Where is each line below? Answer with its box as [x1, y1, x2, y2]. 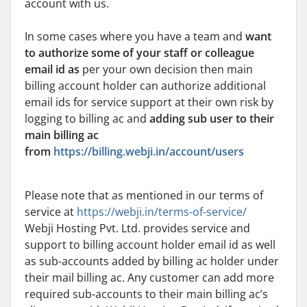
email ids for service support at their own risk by [25, 95, 273, 110]
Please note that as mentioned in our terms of [25, 188, 263, 203]
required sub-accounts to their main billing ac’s [25, 286, 268, 302]
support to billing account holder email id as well [25, 237, 275, 252]
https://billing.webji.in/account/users [53, 144, 244, 159]
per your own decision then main [79, 62, 253, 77]
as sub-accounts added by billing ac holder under [25, 254, 279, 269]
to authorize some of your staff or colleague [25, 45, 254, 60]
